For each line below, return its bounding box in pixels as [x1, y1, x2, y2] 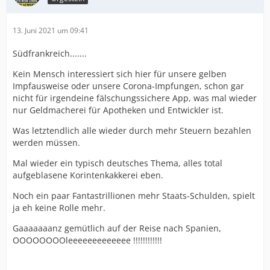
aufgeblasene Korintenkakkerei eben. [13, 169, 163, 181]
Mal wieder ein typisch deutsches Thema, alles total [13, 157, 222, 169]
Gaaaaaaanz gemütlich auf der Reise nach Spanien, [13, 222, 221, 234]
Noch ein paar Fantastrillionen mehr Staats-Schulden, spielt [13, 190, 255, 202]
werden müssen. [13, 137, 80, 149]
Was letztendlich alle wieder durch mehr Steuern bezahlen [13, 125, 251, 137]
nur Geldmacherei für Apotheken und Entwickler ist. [13, 104, 224, 116]
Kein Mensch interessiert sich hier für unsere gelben [13, 68, 227, 80]
